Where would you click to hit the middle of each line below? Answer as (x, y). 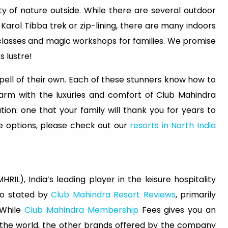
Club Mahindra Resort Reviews (112, 194)
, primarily (196, 194)
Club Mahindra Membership (81, 210)
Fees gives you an (177, 210)
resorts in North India (172, 125)
